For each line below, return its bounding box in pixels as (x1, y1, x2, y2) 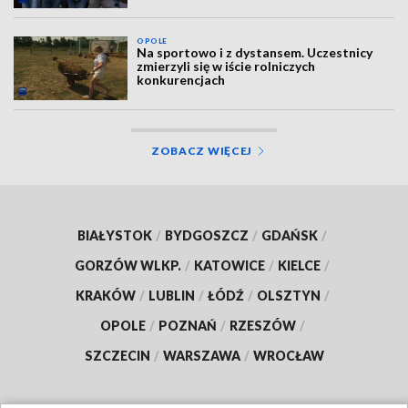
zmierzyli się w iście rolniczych (137, 57, 316, 74)
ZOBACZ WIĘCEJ (150, 144, 253, 158)
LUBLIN (148, 288, 195, 304)
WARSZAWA (162, 348, 240, 364)
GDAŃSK (261, 228, 318, 244)
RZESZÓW (229, 318, 296, 334)
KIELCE (278, 258, 321, 274)
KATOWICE (194, 258, 265, 274)
